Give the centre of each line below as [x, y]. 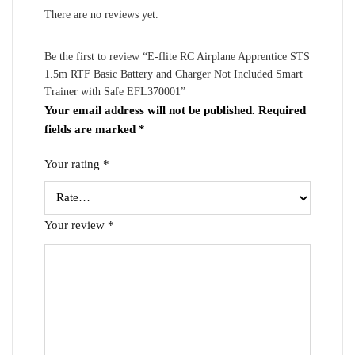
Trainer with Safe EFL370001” [115, 91]
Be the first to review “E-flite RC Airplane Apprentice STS [177, 56]
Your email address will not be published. [150, 110]
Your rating [74, 164]
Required [282, 110]
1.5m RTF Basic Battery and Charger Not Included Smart [174, 74]
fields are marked [92, 129]
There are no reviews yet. [101, 14]
